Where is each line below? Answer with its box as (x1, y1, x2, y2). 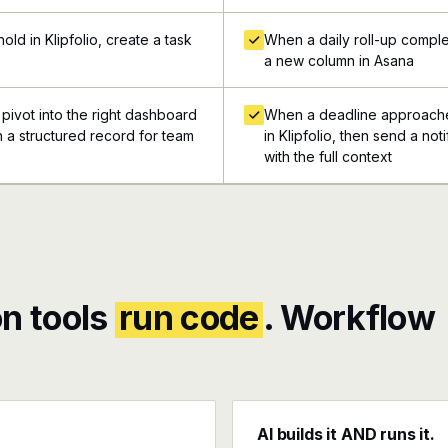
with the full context (264, 148, 392, 165)
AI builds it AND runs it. (257, 424, 435, 444)
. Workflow (262, 297, 435, 338)
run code (119, 297, 259, 338)
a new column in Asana (264, 52, 414, 69)
